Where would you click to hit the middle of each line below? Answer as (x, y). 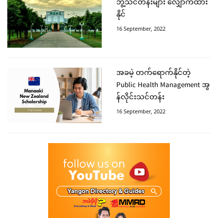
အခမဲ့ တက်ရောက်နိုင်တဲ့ (154, 74)
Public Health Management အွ (163, 86)
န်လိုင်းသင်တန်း (140, 98)
